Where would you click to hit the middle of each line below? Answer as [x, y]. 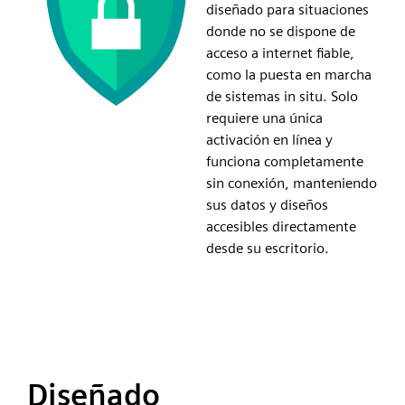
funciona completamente [285, 161]
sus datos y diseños [267, 204]
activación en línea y [269, 139]
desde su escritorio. [268, 248]
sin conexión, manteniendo [292, 183]
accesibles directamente [281, 226]
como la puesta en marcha [289, 74]
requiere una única [264, 118]
